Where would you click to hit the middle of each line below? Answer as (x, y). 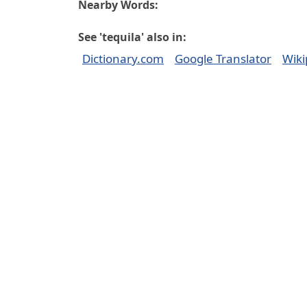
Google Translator (223, 59)
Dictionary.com (123, 59)
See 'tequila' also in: (132, 37)
